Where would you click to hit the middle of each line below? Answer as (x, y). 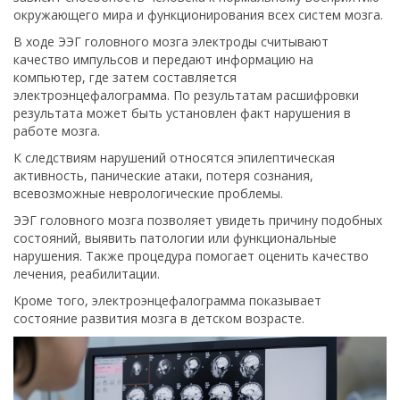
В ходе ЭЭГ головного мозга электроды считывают (171, 42)
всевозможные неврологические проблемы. (148, 193)
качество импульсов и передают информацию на (163, 59)
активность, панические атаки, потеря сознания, (163, 175)
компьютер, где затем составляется (125, 77)
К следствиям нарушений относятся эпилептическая (174, 158)
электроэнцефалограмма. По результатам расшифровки (186, 95)
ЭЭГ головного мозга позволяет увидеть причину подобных (198, 220)
